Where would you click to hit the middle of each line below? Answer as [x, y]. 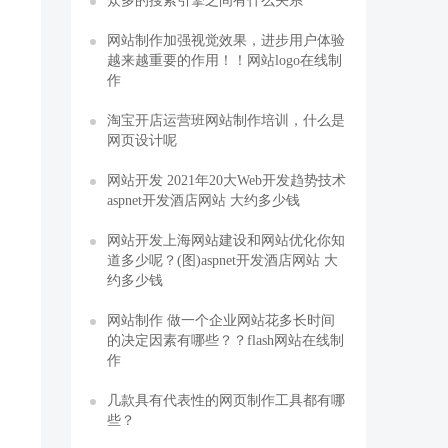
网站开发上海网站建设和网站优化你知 [226, 240]
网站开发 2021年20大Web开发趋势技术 [226, 180]
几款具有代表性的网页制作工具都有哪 [226, 400]
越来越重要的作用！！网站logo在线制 [224, 60]
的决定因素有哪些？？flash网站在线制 [225, 340]
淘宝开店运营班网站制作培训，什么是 [226, 120]
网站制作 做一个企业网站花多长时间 [221, 320]
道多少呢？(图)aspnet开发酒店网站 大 [222, 260]
